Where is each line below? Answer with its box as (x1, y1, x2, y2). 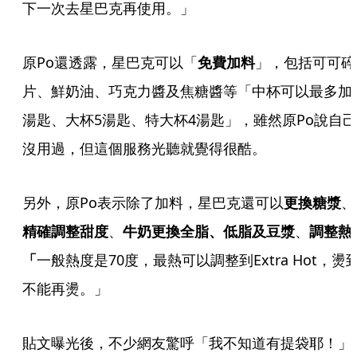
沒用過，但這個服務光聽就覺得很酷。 (22, 139, 266, 158)
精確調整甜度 (22, 222, 108, 241)
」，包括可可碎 (255, 53, 355, 72)
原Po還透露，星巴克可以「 (22, 53, 198, 72)
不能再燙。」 (22, 279, 108, 298)
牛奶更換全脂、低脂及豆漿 (123, 222, 295, 241)
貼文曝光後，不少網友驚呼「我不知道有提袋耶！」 (22, 333, 352, 352)
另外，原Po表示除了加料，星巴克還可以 (22, 193, 284, 212)
